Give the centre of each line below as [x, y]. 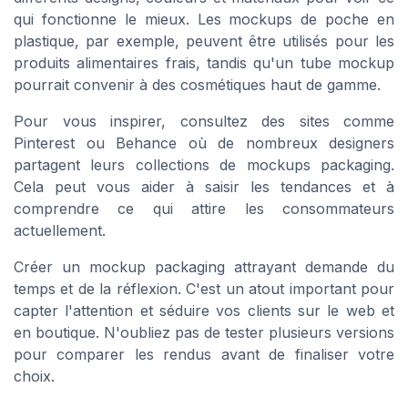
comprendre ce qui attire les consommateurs [204, 209]
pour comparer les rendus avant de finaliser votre [204, 355]
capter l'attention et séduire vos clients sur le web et [204, 311]
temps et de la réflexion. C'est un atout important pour [204, 289]
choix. [34, 377]
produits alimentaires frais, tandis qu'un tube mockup [204, 63]
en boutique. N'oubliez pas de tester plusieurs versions [204, 333]
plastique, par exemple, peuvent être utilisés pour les [204, 41]
